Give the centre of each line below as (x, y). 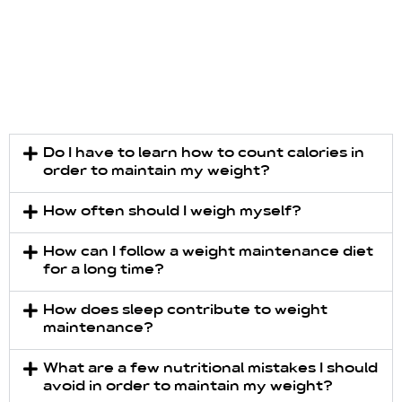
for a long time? (103, 271)
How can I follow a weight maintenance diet (208, 253)
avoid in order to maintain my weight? (188, 388)
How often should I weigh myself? (172, 213)
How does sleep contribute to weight (185, 311)
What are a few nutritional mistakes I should (210, 370)
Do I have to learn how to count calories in (203, 154)
